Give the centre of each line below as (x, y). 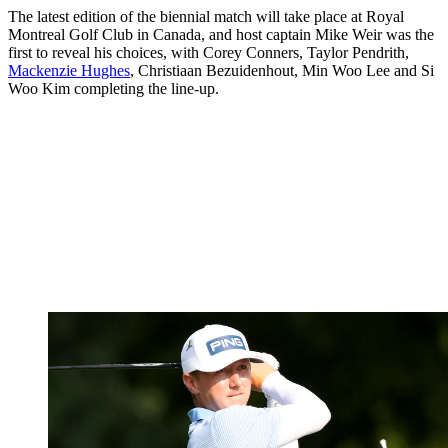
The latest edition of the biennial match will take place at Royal (206, 17)
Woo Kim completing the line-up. (113, 89)
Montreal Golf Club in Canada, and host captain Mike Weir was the (221, 35)
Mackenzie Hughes (69, 71)
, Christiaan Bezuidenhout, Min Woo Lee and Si (282, 71)
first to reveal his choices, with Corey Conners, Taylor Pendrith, (208, 53)
